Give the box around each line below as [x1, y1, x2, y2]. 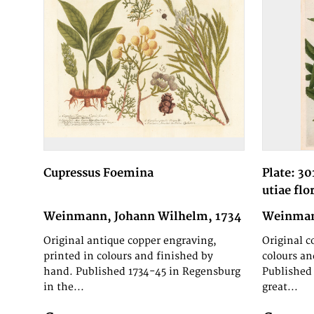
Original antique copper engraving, [43, 235, 217, 247]
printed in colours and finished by [43, 250, 214, 263]
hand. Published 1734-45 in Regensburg [43, 266, 241, 278]
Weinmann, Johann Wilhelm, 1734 [43, 210, 242, 224]
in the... [43, 281, 85, 294]
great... [261, 281, 298, 294]
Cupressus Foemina [43, 166, 154, 181]
